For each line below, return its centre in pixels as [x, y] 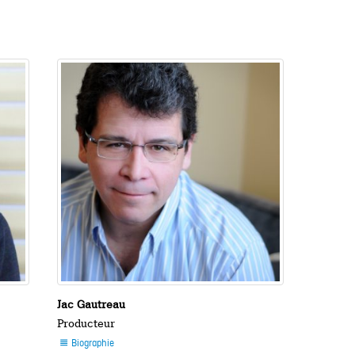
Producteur [86, 324]
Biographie [92, 344]
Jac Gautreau [91, 305]
